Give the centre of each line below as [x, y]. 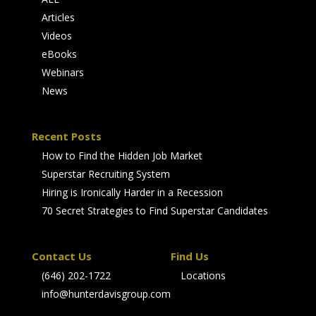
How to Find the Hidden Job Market [122, 155]
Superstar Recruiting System [105, 174]
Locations [203, 276]
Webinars [62, 72]
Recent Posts [66, 136]
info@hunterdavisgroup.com [106, 294]
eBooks [59, 54]
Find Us [189, 256]
